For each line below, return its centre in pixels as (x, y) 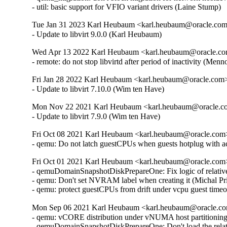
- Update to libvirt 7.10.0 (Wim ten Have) (98, 89)
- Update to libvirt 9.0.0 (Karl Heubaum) (97, 34)
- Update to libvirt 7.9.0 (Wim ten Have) (96, 117)
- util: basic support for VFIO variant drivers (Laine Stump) (127, 7)
